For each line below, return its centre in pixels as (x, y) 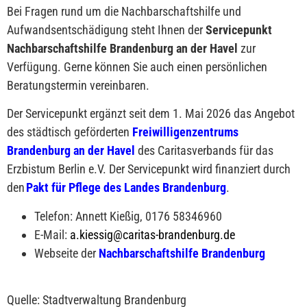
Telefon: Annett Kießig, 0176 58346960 (128, 216)
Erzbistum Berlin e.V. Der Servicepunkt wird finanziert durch (149, 169)
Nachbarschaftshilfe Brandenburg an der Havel (122, 48)
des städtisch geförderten (70, 132)
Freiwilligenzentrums (185, 132)
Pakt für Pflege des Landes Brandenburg (126, 188)
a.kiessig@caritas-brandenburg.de (152, 234)
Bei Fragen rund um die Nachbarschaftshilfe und (124, 11)
